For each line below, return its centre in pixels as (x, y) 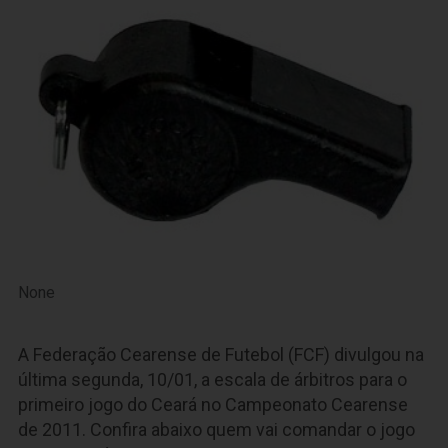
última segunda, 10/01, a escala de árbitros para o (212, 380)
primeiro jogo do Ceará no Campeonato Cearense (213, 405)
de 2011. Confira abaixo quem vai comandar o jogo (216, 430)
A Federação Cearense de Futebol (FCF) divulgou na (221, 355)
